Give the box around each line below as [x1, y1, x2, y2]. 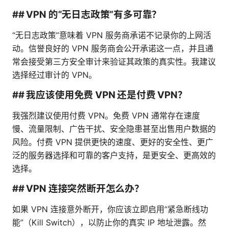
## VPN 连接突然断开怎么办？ [12, 183, 144, 195]
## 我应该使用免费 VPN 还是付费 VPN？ [12, 89, 187, 101]
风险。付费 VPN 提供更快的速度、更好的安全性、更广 [12, 137, 213, 148]
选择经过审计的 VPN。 [12, 70, 97, 80]
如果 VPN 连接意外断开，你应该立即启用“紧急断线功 [12, 204, 208, 215]
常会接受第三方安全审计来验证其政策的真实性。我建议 [12, 56, 216, 67]
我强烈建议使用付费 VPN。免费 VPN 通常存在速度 [12, 110, 200, 121]
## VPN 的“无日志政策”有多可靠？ [12, 9, 162, 21]
